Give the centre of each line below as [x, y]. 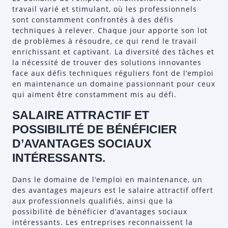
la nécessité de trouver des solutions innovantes [107, 62]
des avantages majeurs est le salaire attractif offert [113, 190]
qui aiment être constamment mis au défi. [94, 94]
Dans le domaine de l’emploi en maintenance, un [107, 179]
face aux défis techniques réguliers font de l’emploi [113, 73]
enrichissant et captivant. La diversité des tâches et [113, 52]
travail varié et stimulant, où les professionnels [105, 9]
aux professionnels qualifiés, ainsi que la [93, 201]
